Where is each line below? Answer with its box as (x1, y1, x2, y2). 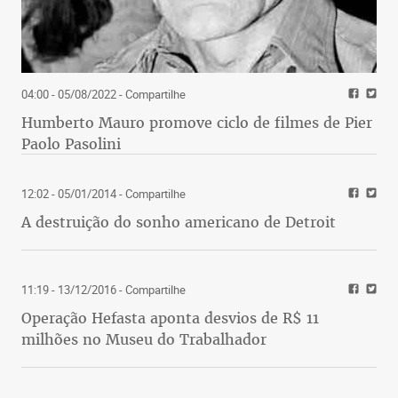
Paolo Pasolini (21, 133, 121, 154)
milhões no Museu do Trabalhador (21, 329, 267, 349)
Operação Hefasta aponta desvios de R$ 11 (21, 307, 319, 328)
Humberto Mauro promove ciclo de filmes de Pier (21, 112, 372, 132)
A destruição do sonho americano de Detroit (21, 211, 336, 232)
